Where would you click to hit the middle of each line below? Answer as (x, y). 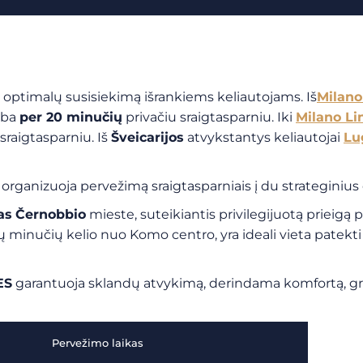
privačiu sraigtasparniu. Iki (209, 117)
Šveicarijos (147, 137)
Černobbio (51, 214)
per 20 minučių (71, 117)
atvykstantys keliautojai (264, 137)
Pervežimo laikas (98, 343)
